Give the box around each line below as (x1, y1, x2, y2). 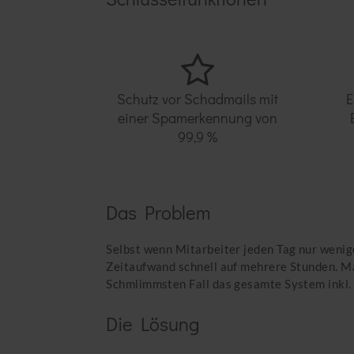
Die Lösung (106, 311, 200, 336)
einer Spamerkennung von (118, 107, 278, 127)
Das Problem (106, 199, 211, 224)
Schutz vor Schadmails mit (117, 88, 279, 108)
